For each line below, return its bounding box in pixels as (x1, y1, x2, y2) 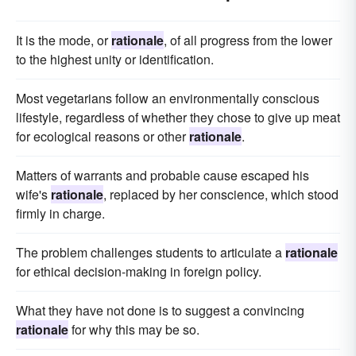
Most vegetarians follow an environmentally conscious (16, 88, 319, 107)
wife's (16, 184, 51, 203)
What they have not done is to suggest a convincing (16, 300, 304, 319)
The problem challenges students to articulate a (16, 242, 285, 261)
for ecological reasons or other (16, 126, 189, 145)
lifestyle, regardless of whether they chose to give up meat (16, 107, 340, 126)
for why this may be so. (68, 319, 199, 339)
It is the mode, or (16, 30, 111, 49)
